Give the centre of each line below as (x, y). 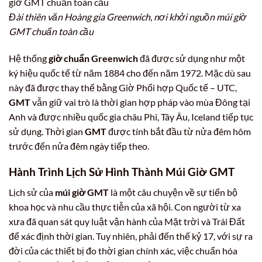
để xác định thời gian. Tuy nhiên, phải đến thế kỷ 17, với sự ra (131, 236)
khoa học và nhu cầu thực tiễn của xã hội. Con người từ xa (125, 206)
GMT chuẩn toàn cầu (51, 31)
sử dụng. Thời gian (47, 131)
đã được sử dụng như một (192, 58)
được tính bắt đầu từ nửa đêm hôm (179, 131)
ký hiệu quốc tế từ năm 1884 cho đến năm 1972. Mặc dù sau (130, 73)
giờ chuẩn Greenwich (93, 58)
